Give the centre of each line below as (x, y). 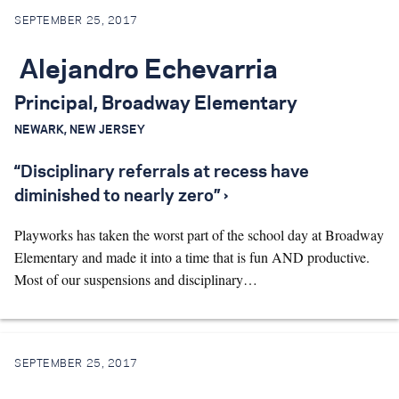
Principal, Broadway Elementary (156, 104)
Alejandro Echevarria (146, 71)
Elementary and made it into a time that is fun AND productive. (192, 257)
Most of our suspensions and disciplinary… (136, 279)
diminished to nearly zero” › (121, 197)
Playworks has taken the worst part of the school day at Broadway (199, 235)
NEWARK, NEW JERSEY (80, 130)
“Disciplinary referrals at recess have (162, 173)
